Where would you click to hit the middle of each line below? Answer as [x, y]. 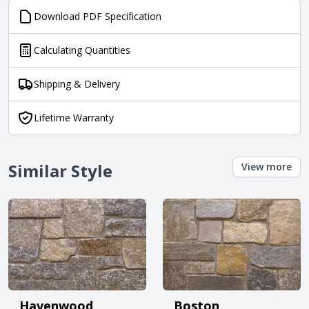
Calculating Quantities [82, 50]
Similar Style [60, 171]
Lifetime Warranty [74, 118]
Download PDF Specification [98, 16]
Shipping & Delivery [77, 84]
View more [267, 167]
